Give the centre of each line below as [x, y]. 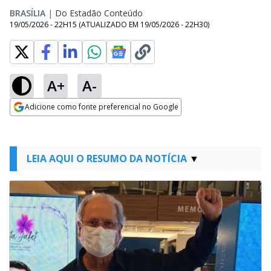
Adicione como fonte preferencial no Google [102, 107]
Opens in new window [59, 123]
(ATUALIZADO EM [109, 24]
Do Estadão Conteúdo [99, 13]
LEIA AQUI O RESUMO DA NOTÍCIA [107, 158]
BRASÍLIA [28, 13]
